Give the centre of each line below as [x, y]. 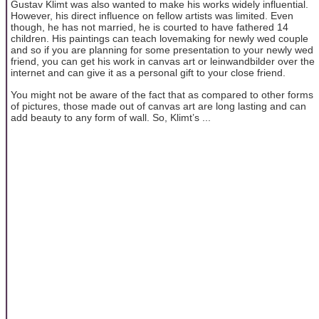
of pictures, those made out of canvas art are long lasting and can [158, 106]
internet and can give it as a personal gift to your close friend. [148, 73]
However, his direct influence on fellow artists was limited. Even [152, 16]
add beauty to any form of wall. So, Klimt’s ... [111, 117]
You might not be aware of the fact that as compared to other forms [162, 94]
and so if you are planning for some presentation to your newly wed [162, 50]
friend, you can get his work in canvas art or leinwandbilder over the [163, 62]
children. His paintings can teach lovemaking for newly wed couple [159, 39]
